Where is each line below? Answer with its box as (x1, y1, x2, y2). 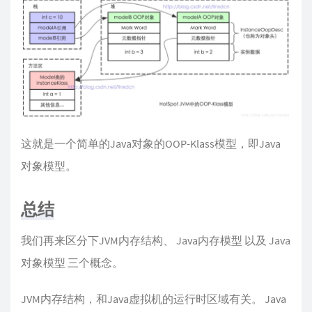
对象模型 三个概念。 (21, 256, 123, 270)
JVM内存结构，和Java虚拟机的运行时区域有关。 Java (21, 292, 286, 306)
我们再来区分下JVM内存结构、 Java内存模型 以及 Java (21, 233, 290, 248)
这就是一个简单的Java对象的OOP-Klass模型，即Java (21, 136, 281, 151)
